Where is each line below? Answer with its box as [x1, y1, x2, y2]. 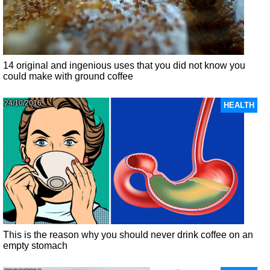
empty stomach [3, 240, 68, 251]
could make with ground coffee [3, 71, 134, 81]
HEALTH [223, 100, 254, 110]
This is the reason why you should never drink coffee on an [3, 230, 254, 240]
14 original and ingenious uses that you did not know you [3, 60, 246, 71]
